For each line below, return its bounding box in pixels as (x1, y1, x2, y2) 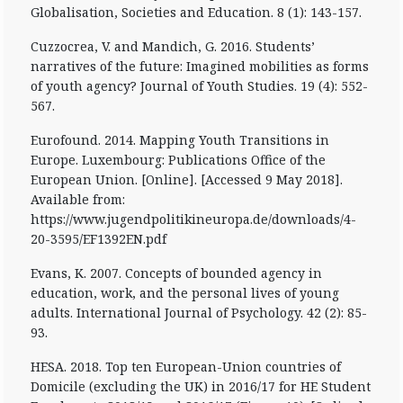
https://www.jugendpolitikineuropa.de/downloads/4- (31, 210, 356, 228)
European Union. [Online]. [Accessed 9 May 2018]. (31, 171, 343, 188)
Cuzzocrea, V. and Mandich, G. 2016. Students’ (31, 38, 315, 55)
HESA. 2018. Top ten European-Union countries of (31, 358, 341, 375)
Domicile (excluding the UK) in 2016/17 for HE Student (31, 378, 371, 395)
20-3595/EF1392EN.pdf (31, 230, 166, 247)
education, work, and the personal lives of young (31, 284, 339, 301)
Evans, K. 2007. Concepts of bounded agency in (31, 264, 322, 282)
